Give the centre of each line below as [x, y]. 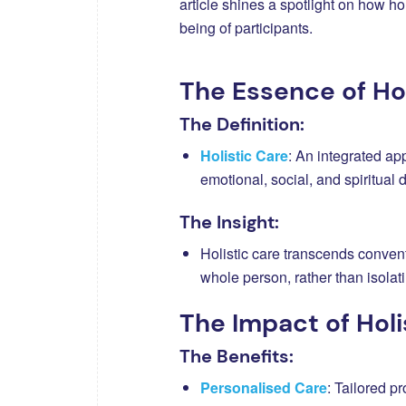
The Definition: [242, 124]
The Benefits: [237, 356]
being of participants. [246, 27]
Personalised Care [264, 387]
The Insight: [229, 222]
